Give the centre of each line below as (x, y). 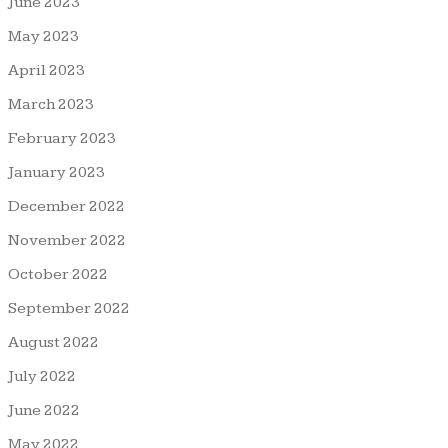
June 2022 (44, 410)
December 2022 (66, 206)
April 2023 (46, 70)
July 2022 (42, 376)
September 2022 (69, 308)
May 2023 (43, 36)
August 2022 (53, 342)
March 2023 (51, 104)
